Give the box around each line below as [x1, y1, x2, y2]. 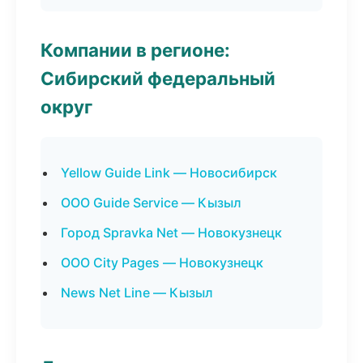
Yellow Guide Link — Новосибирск [61, 164, 277, 181]
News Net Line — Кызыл [61, 284, 213, 301]
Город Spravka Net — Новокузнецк [61, 224, 282, 241]
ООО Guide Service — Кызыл [61, 194, 241, 211]
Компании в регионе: [41, 39, 230, 61]
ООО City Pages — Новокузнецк [61, 254, 263, 271]
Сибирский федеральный [41, 67, 275, 89]
